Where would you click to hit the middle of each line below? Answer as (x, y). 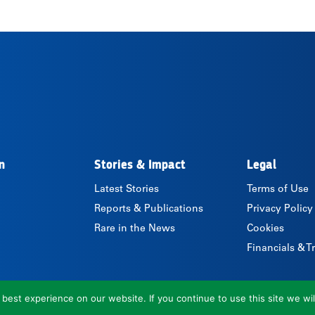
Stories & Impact (140, 165)
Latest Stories (127, 190)
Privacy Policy (279, 210)
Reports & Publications (149, 210)
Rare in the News (135, 229)
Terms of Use (277, 190)
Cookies (265, 229)
